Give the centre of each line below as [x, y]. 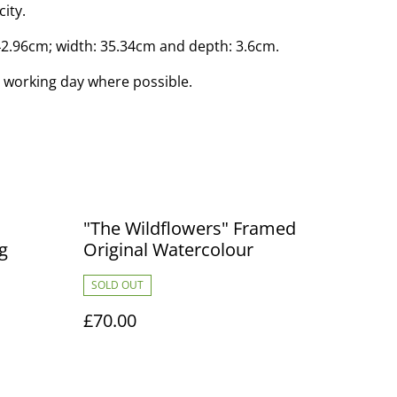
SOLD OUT [117, 285]
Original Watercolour [168, 250]
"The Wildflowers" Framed [190, 229]
